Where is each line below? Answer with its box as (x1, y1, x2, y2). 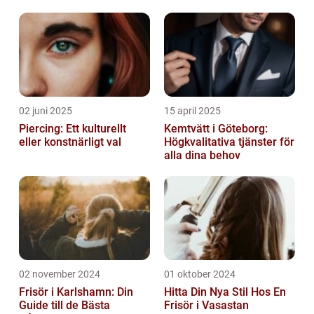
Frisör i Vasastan (164, 298, 249, 312)
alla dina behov (164, 148, 240, 162)
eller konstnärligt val (19, 135, 121, 149)
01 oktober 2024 (164, 268, 235, 280)
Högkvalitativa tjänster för (164, 135, 294, 149)
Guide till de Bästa (19, 298, 110, 312)
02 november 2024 (19, 268, 100, 280)
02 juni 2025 (19, 104, 72, 116)
